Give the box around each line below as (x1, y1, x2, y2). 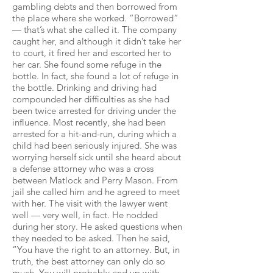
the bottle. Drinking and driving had (12, 82, 157, 93)
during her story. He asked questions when (12, 221, 182, 232)
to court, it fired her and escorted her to (12, 47, 171, 58)
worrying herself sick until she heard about (12, 151, 181, 163)
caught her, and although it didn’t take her (12, 35, 181, 47)
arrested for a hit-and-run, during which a (12, 128, 177, 140)
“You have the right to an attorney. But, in (12, 244, 180, 255)
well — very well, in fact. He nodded (12, 209, 158, 221)
